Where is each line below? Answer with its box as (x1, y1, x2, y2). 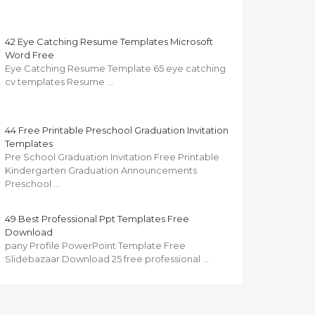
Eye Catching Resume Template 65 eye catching (5, 63, 226, 75)
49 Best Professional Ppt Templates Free (5, 213, 189, 225)
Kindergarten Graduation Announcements (5, 165, 197, 176)
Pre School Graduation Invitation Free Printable (5, 151, 219, 163)
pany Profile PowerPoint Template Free (5, 240, 186, 252)
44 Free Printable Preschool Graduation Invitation (5, 124, 229, 136)
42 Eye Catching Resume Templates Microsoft (5, 36, 213, 48)
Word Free (5, 49, 54, 61)
